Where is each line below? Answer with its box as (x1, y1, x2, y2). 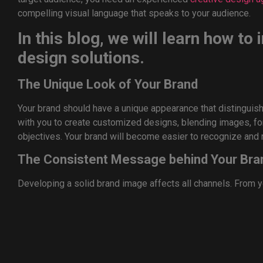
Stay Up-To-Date (18, 227, 114, 242)
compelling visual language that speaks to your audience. (18, 7, 251, 19)
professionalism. (18, 206, 87, 218)
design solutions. (18, 48, 144, 68)
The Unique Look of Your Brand (18, 76, 198, 92)
